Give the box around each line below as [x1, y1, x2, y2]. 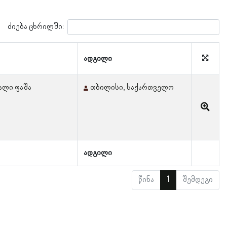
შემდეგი [182, 175, 213, 184]
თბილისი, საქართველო [90, 83, 174, 92]
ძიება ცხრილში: [8, 22, 64, 31]
